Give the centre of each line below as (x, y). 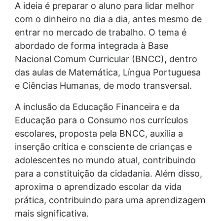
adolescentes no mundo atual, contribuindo (105, 160)
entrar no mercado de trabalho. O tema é (101, 32)
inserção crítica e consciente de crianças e (103, 147)
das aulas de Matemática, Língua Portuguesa (108, 72)
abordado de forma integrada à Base (92, 45)
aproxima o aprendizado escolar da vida (98, 186)
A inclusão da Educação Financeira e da (97, 107)
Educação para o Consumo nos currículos (101, 120)
